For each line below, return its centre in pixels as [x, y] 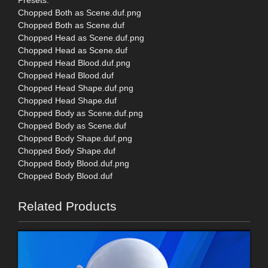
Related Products [67, 206]
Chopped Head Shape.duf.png [76, 88]
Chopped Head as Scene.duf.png [81, 37]
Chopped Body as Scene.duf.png [80, 113]
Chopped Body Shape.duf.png [75, 138]
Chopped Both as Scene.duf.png [80, 12]
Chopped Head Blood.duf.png [74, 63]
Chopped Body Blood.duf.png [74, 163]
